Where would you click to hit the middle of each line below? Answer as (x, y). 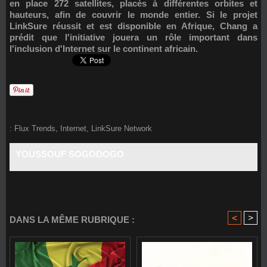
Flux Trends (35, 128)
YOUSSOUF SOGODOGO (70, 154)
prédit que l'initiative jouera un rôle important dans (133, 37)
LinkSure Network (122, 128)
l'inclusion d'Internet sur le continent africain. (104, 48)
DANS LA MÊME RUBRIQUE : (72, 219)
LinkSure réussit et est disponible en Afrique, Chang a (133, 26)
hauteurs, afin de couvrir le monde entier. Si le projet (133, 14)
